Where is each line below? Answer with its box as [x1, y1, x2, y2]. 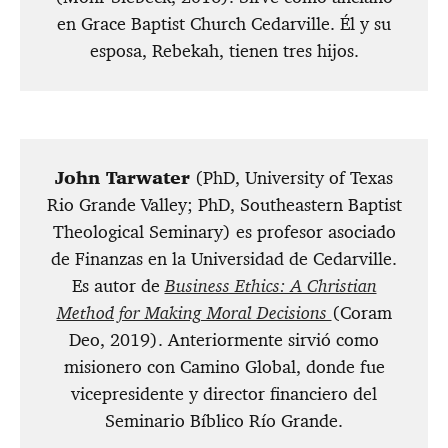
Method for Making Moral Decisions [56, 301, 332, 326]
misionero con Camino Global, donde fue [63, 355, 385, 380]
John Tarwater [55, 166, 190, 191]
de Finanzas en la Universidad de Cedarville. [51, 247, 397, 272]
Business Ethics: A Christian [164, 274, 377, 299]
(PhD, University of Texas [190, 166, 393, 191]
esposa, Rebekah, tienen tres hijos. [89, 39, 359, 64]
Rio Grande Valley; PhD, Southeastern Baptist [46, 193, 402, 218]
